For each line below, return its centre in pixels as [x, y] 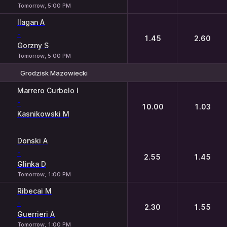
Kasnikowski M [43, 114]
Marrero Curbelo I [48, 90]
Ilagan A [31, 22]
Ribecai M [34, 191]
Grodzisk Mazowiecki [54, 73]
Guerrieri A [36, 214]
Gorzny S [33, 45]
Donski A [32, 141]
